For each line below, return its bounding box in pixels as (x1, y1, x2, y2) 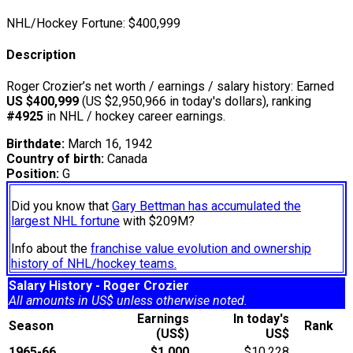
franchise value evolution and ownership (91, 241, 311, 257)
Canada (104, 151, 147, 167)
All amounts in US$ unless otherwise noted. (9, 293, 247, 309)
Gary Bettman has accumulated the (112, 199, 301, 214)
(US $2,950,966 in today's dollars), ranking (79, 94, 311, 110)
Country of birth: (6, 151, 104, 167)
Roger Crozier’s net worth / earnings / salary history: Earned (6, 79, 334, 95)
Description (6, 47, 76, 63)
